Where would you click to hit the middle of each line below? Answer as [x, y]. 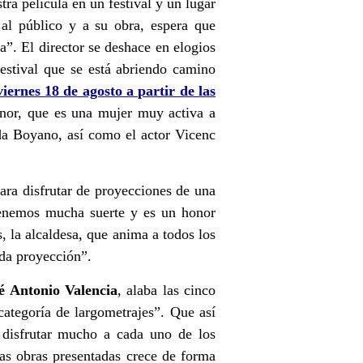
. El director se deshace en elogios [115, 47]
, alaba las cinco [167, 290]
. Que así [188, 312]
